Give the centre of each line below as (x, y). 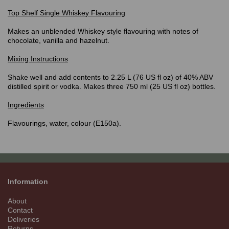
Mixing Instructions (38, 59)
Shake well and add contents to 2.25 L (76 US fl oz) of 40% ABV (110, 77)
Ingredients (26, 105)
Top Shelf (24, 13)
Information (29, 182)
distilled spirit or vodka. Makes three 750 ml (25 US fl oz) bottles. (112, 87)
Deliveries (24, 220)
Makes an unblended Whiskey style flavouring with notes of (103, 31)
